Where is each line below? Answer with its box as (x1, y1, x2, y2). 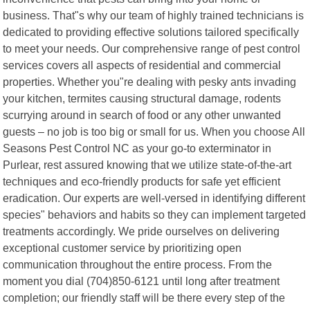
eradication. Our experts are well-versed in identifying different (3, 191, 306, 204)
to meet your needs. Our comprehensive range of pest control (3, 42, 301, 55)
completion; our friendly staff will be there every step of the (3, 291, 286, 304)
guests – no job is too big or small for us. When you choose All (3, 125, 306, 138)
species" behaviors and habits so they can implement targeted (3, 208, 307, 221)
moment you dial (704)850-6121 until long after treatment (3, 274, 280, 287)
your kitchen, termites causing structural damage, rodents (3, 91, 282, 104)
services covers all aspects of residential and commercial (3, 58, 282, 71)
